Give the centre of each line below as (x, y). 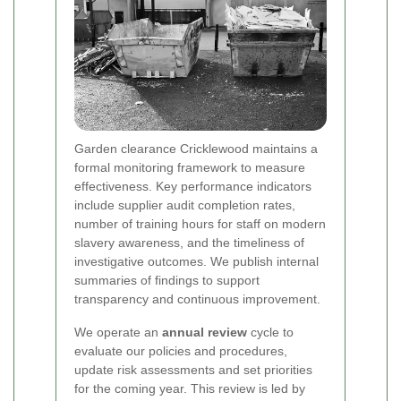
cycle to (270, 333)
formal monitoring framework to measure (190, 168)
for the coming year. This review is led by (190, 389)
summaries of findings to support (167, 281)
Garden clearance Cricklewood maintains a (196, 149)
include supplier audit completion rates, (185, 205)
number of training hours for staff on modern (200, 224)
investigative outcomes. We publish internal (196, 262)
